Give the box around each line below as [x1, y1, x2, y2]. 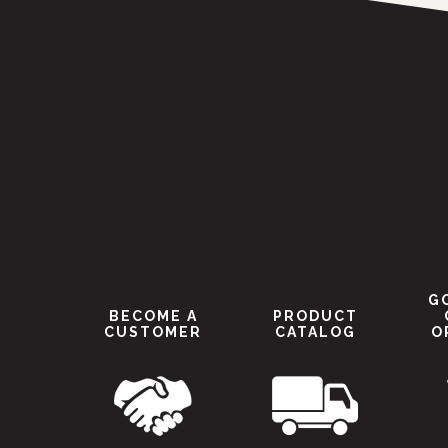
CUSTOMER [104, 324, 202, 341]
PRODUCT [272, 308, 358, 325]
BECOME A [108, 308, 198, 325]
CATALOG [274, 324, 356, 341]
